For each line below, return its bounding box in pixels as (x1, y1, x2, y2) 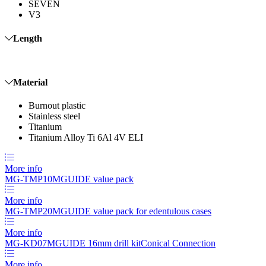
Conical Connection (141, 238, 216, 249)
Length (13, 33, 42, 43)
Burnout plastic (28, 100, 85, 111)
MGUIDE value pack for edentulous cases (52, 206, 211, 217)
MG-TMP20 (5, 206, 52, 217)
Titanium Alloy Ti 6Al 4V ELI (28, 132, 143, 143)
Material (13, 77, 47, 88)
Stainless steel (28, 111, 80, 122)
